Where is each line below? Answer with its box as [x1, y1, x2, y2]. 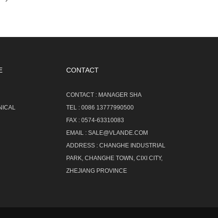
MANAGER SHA [98, 91, 142, 99]
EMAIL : [66, 129, 88, 137]
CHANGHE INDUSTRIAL [99, 142, 165, 149]
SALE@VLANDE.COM [88, 129, 148, 137]
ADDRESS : [66, 142, 99, 149]
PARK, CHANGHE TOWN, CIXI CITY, [66, 155, 163, 162]
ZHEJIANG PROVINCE [66, 167, 127, 175]
